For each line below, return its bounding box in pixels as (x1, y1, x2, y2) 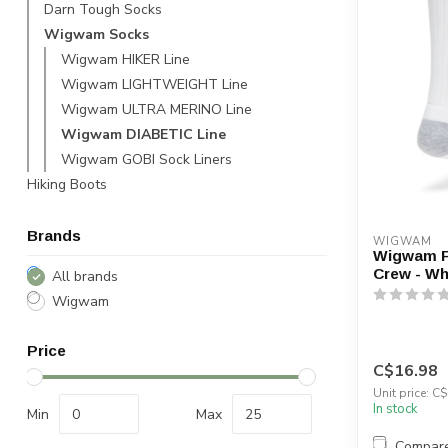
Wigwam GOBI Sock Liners (61, 150, 232, 169)
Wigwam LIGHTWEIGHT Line (61, 75, 248, 94)
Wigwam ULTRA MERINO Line (61, 100, 252, 119)
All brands (52, 267, 118, 286)
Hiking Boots (27, 175, 107, 194)
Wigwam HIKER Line (61, 50, 190, 69)
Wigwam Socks (44, 25, 149, 44)
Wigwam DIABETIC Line (61, 125, 226, 144)
